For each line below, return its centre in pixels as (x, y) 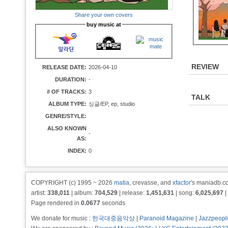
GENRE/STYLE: (66, 116)
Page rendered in (56, 203)
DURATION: (71, 79)
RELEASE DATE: (64, 67)
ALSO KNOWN (67, 128)
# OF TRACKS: (67, 92)
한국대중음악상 (113, 218)
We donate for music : (62, 218)
